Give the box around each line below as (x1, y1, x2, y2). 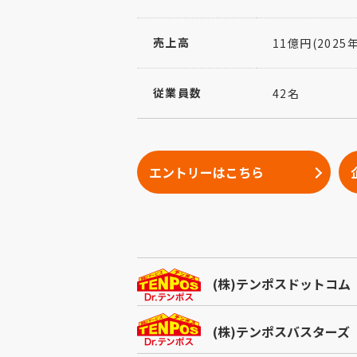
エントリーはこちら (149, 163, 264, 182)
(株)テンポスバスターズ (213, 322, 350, 341)
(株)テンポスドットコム (213, 274, 351, 293)
